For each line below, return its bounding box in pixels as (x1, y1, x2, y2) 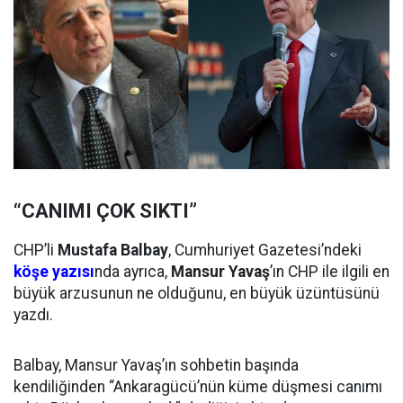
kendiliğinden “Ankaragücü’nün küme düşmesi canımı (13, 378, 382, 397)
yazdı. (13, 306, 53, 325)
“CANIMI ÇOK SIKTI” (13, 200, 197, 223)
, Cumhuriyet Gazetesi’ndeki (168, 241, 362, 260)
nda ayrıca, (94, 263, 171, 282)
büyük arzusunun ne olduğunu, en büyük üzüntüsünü (13, 284, 380, 303)
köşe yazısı (13, 263, 94, 282)
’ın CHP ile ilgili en (270, 263, 390, 282)
